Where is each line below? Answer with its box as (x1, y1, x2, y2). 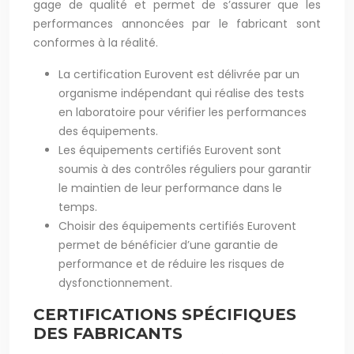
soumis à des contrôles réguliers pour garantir (58, 161, 311, 177)
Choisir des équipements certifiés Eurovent (58, 218, 296, 234)
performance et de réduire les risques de (58, 256, 284, 272)
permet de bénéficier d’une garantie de (58, 237, 278, 253)
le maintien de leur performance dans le (58, 180, 282, 196)
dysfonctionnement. (58, 275, 172, 291)
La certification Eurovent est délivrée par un (58, 66, 299, 82)
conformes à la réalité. (33, 35, 158, 51)
